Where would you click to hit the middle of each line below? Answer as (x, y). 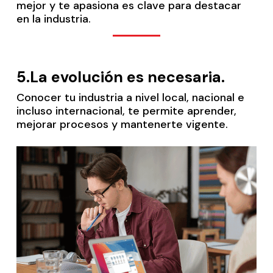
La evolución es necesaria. (127, 77)
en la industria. (53, 19)
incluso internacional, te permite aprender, (126, 111)
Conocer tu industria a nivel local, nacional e (130, 97)
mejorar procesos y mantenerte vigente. (122, 124)
